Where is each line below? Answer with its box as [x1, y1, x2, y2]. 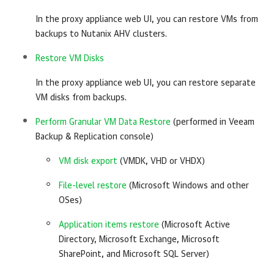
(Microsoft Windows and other [127, 182, 249, 190]
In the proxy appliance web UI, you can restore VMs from [35, 15, 258, 24]
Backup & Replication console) [35, 133, 154, 141]
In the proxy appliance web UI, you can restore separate [35, 79, 256, 87]
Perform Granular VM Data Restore [35, 118, 171, 127]
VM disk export [59, 157, 117, 166]
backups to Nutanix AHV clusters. [35, 30, 167, 39]
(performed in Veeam [171, 118, 254, 127]
